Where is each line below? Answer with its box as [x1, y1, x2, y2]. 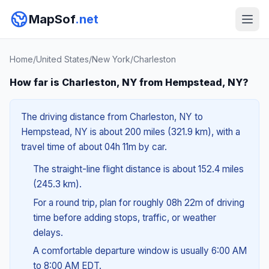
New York [92, 54, 130, 64]
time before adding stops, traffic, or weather [32, 211, 216, 223]
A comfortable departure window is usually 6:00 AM [32, 245, 247, 257]
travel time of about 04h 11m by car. [21, 141, 167, 153]
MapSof [29, 12, 75, 26]
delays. [32, 226, 63, 238]
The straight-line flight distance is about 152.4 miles [32, 163, 244, 175]
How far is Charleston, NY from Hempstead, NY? [10, 76, 249, 88]
